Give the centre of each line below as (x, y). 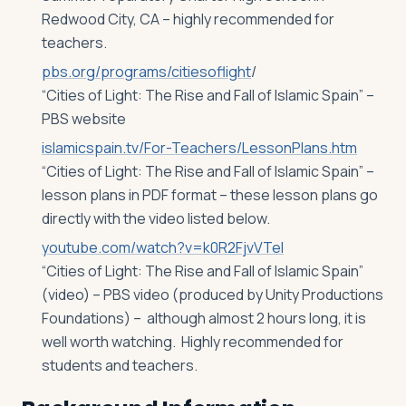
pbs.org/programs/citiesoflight (146, 72)
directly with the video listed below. (156, 218)
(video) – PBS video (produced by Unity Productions (213, 295)
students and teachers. (120, 365)
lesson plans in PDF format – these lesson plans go (210, 195)
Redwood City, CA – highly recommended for (188, 19)
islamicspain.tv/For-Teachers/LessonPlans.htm (199, 148)
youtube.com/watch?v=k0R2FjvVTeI (163, 247)
